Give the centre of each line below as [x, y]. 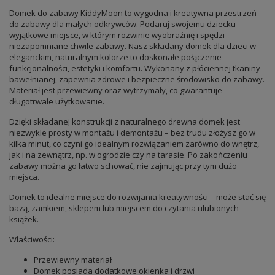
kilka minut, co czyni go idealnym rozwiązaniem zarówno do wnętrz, [134, 144]
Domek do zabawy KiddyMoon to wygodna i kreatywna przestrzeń [133, 13]
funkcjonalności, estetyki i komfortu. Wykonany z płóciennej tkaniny [135, 68]
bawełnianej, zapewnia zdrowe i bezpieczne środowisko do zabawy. [137, 79]
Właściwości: [32, 240]
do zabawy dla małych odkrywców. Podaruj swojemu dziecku [122, 24]
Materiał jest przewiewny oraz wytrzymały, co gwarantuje [116, 91]
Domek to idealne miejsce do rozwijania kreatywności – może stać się [137, 197]
